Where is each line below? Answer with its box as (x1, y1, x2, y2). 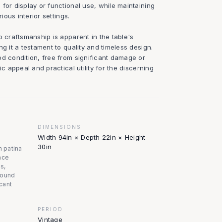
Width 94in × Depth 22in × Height (38, 133, 146, 141)
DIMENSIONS (38, 124, 81, 130)
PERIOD (38, 206, 63, 212)
